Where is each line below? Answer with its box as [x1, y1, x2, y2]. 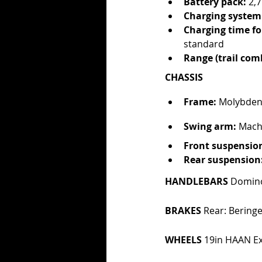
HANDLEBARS [165, 175, 230, 188]
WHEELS [165, 233, 204, 247]
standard [184, 37, 224, 51]
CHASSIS [165, 71, 203, 84]
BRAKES [165, 204, 204, 218]
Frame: [184, 95, 216, 109]
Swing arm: [184, 120, 236, 133]
